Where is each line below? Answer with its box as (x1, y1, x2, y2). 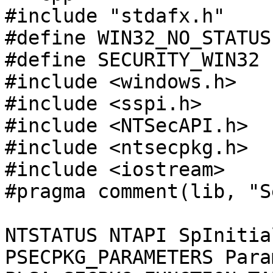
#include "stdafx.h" (5, 5, 225, 27)
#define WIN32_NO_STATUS (5, 27, 271, 49)
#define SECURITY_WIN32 (5, 49, 260, 71)
